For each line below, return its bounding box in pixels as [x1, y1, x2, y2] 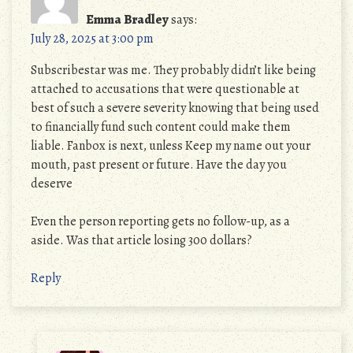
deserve [31, 175, 72, 192]
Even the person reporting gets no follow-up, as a [31, 213, 290, 230]
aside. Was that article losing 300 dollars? [31, 232, 252, 249]
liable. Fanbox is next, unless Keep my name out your [31, 137, 310, 154]
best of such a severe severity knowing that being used [31, 99, 319, 117]
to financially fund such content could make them [31, 118, 291, 136]
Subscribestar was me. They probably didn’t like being [31, 61, 316, 79]
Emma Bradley [86, 11, 169, 28]
